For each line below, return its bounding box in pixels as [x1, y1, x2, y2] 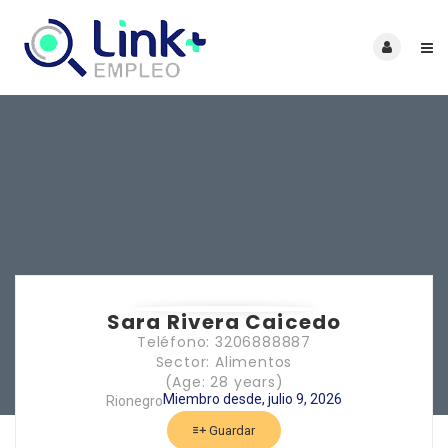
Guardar [206, 422, 255, 438]
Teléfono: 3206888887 [137, 331, 311, 352]
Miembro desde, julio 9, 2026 [163, 390, 342, 407]
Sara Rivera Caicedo [107, 307, 341, 336]
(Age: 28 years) [164, 371, 284, 392]
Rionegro [106, 392, 163, 409]
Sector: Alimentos [155, 351, 293, 372]
